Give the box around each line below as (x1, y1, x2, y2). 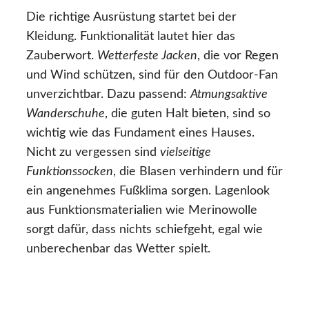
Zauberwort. (26, 50, 97, 63)
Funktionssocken (26, 166, 113, 179)
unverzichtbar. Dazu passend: (26, 88, 190, 101)
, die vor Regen (197, 50, 279, 63)
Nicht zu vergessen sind (26, 146, 160, 159)
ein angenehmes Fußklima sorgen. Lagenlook (26, 185, 270, 198)
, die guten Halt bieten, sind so (105, 108, 270, 121)
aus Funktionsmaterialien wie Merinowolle (26, 204, 257, 217)
